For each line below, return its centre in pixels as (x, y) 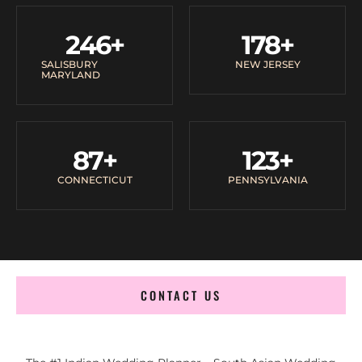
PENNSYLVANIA (267, 179)
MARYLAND (71, 74)
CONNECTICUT (95, 179)
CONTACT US (181, 295)
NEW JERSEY (267, 64)
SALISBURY (69, 64)
